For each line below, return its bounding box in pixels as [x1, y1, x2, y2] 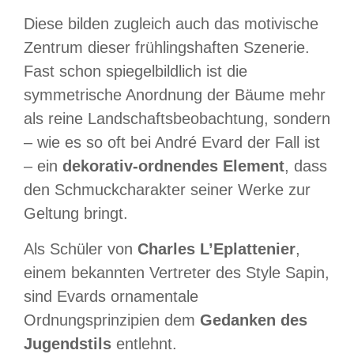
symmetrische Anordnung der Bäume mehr [24, 86, 326, 104]
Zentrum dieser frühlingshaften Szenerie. [24, 39, 310, 57]
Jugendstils [24, 334, 111, 352]
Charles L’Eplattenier [137, 239, 296, 258]
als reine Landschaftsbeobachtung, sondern [24, 110, 330, 128]
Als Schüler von [24, 239, 137, 258]
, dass [284, 157, 327, 175]
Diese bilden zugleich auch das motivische [24, 15, 318, 33]
